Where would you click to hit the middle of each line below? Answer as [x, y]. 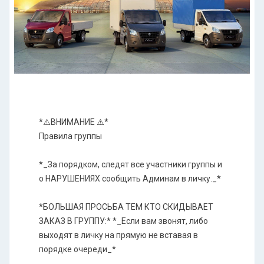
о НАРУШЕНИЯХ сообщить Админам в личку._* [130, 178]
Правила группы [70, 136]
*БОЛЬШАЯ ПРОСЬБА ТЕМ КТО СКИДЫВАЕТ [126, 207]
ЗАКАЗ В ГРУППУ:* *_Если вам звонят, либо [123, 221]
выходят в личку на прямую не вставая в [118, 235]
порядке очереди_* [77, 249]
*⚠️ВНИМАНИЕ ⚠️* [74, 122]
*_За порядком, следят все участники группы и [131, 164]
